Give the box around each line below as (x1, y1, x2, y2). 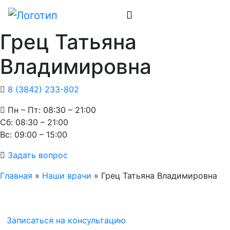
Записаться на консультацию (7, 215, 126, 225)
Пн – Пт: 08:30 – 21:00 (8, 104, 96, 115)
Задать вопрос (8, 149, 68, 160)
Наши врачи (42, 170, 91, 181)
